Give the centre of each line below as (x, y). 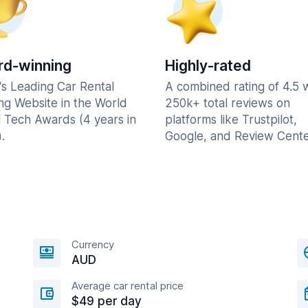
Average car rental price (128, 286)
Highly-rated (208, 66)
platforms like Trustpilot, (231, 120)
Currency (93, 244)
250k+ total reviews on (228, 103)
